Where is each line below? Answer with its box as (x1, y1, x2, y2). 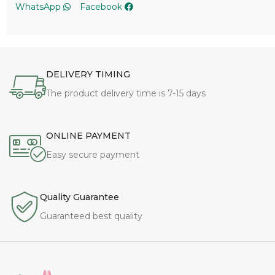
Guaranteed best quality (40, 157, 142, 168)
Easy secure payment (46, 95, 139, 107)
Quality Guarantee (40, 137, 119, 149)
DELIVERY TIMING (46, 15, 130, 26)
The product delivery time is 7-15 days (46, 34, 206, 45)
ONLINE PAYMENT (46, 76, 131, 88)
